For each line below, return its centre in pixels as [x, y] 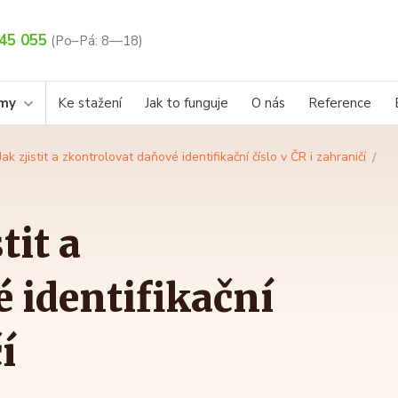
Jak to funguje [187, 103]
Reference [340, 103]
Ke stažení [90, 103]
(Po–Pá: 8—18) [97, 41]
